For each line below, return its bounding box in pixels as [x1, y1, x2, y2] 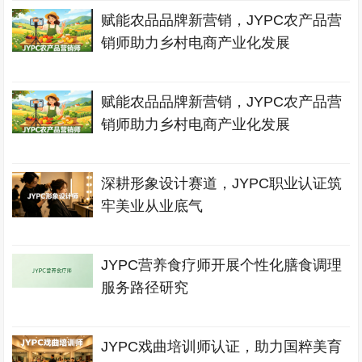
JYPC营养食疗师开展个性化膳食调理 [101, 257, 343, 273]
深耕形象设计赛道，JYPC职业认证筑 [101, 175, 343, 192]
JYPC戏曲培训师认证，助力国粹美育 [101, 339, 343, 355]
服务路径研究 [101, 280, 189, 296]
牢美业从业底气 [101, 198, 204, 214]
